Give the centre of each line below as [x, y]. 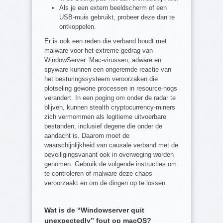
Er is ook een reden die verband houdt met [106, 41]
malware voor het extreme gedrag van [99, 51]
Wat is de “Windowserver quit [94, 210]
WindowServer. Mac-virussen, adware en [103, 60]
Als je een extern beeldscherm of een [113, 8]
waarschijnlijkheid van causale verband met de [111, 145]
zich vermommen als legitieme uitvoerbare [105, 117]
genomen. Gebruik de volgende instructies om [111, 164]
